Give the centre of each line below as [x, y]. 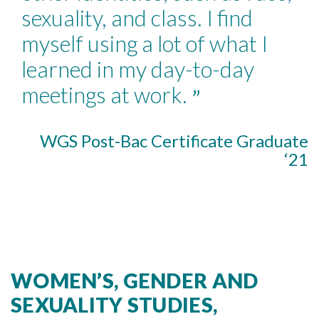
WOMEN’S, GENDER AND [135, 281]
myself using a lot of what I [145, 43]
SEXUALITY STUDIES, [114, 305]
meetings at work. [106, 95]
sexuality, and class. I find [137, 18]
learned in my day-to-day [138, 69]
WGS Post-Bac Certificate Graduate [174, 141]
